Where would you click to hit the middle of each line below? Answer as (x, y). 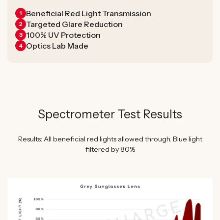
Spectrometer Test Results (110, 114)
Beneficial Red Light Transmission (89, 13)
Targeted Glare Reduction (74, 24)
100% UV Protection (63, 35)
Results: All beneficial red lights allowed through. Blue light (110, 139)
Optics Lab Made (57, 45)
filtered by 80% (110, 149)
